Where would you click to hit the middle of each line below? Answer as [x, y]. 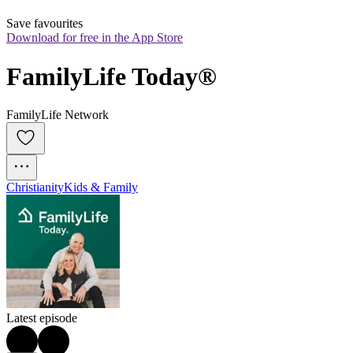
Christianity [35, 188]
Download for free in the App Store [95, 38]
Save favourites [45, 24]
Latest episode [42, 318]
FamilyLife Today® [111, 76]
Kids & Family [101, 188]
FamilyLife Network [58, 115]
